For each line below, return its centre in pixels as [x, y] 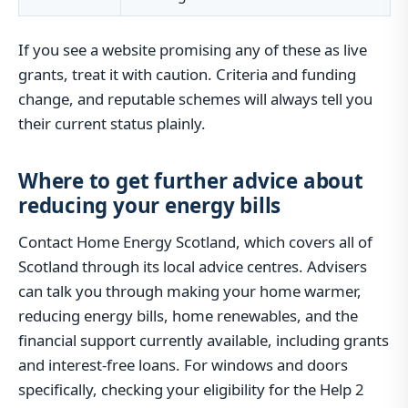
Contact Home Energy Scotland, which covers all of [195, 242]
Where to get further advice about [191, 180]
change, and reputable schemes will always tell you [195, 98]
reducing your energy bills [150, 205]
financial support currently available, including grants [204, 340]
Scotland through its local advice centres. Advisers [193, 266]
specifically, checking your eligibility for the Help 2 [191, 389]
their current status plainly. [112, 123]
